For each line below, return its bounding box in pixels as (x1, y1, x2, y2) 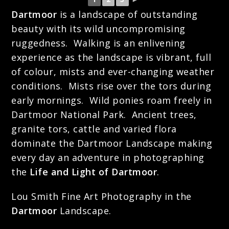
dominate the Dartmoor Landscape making (11, 137, 213, 149)
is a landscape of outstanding (57, 8, 198, 20)
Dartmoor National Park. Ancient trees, (11, 108, 197, 121)
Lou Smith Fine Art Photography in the (11, 190, 192, 202)
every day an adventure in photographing (11, 151, 204, 164)
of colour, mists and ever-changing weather (11, 65, 215, 78)
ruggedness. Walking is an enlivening (11, 37, 186, 49)
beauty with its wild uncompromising (11, 22, 186, 35)
